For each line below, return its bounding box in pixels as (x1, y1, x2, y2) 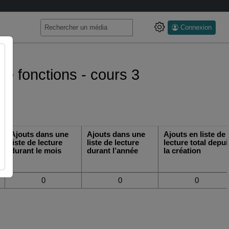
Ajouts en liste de (164, 130, 226, 139)
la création (164, 146, 201, 155)
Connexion (180, 24, 212, 32)
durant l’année (87, 146, 139, 155)
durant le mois (10, 146, 62, 155)
